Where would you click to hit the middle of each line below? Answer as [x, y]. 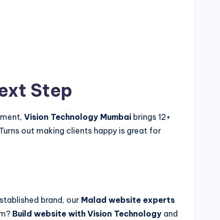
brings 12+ [151, 117]
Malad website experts [128, 200]
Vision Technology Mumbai [78, 117]
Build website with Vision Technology [87, 214]
